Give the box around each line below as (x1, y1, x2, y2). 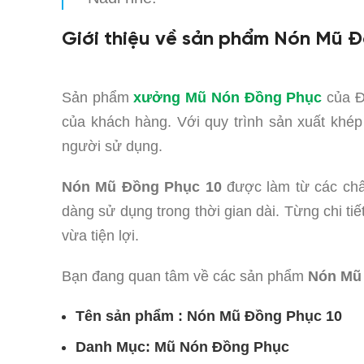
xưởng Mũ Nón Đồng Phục (133, 89, 323, 106)
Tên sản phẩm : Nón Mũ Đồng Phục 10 (76, 308, 342, 325)
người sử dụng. (62, 138, 162, 155)
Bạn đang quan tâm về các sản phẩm (62, 268, 304, 285)
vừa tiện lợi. (62, 227, 139, 245)
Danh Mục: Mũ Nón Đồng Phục (76, 339, 289, 356)
